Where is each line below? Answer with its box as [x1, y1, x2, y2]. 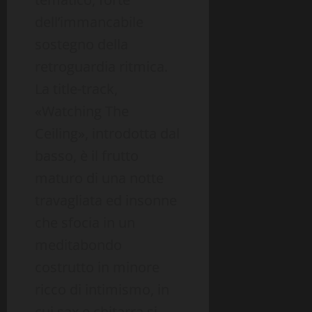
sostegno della [35, 35, 128, 54]
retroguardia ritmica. [35, 57, 168, 77]
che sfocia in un [35, 213, 135, 233]
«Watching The [35, 102, 129, 121]
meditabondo [35, 235, 122, 255]
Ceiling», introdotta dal [35, 124, 180, 143]
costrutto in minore [35, 258, 159, 277]
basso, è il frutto [35, 146, 139, 166]
